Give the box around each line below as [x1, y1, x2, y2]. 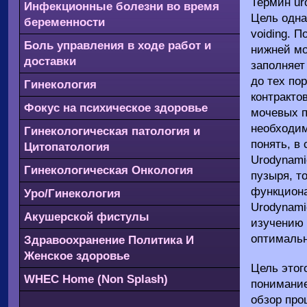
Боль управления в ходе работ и [24, 39, 211, 52]
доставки [24, 55, 76, 68]
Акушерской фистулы [24, 210, 149, 223]
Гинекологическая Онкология [24, 164, 193, 177]
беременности [24, 16, 105, 29]
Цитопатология [24, 140, 110, 153]
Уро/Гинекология [24, 187, 121, 200]
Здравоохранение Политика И [24, 234, 194, 247]
